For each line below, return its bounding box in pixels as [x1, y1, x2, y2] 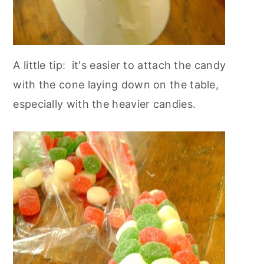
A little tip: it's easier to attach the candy [13, 58, 226, 71]
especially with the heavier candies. [13, 97, 196, 110]
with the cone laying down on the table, [13, 78, 219, 91]
